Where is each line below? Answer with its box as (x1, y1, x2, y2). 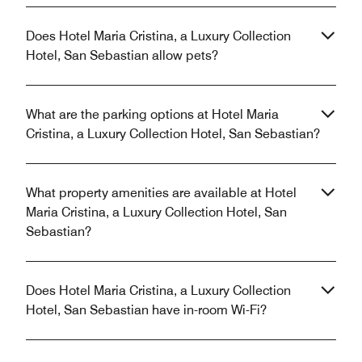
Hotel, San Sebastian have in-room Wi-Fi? (26, 301, 267, 318)
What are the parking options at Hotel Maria (26, 106, 279, 122)
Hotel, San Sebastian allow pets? (26, 47, 218, 63)
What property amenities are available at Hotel (26, 184, 297, 200)
